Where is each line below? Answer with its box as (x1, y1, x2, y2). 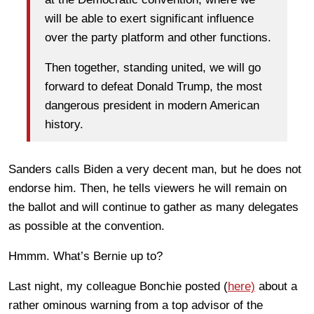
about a (255, 279, 297, 293)
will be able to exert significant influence (45, 12, 254, 26)
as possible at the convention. (8, 219, 165, 233)
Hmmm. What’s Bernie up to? (8, 249, 163, 263)
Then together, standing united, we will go (45, 61, 261, 75)
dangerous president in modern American (45, 99, 259, 113)
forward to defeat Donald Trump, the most (45, 80, 262, 94)
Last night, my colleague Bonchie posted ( (8, 279, 228, 293)
